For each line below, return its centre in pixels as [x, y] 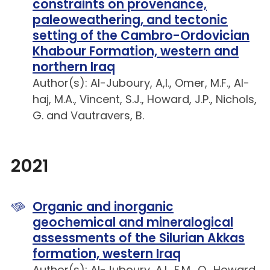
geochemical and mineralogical [133, 223]
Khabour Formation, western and [136, 52]
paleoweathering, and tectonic [130, 20]
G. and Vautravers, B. [88, 116]
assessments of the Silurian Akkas [139, 238]
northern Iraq [74, 67]
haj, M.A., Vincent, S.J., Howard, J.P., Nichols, [145, 99]
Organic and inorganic [103, 207]
